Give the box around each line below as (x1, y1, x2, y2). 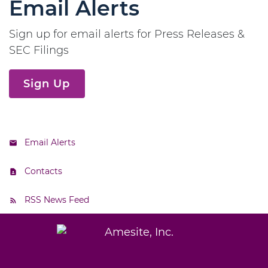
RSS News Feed (25, 194, 89, 205)
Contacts (25, 166, 62, 176)
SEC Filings (9, 44, 69, 57)
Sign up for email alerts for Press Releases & (9, 28, 245, 41)
